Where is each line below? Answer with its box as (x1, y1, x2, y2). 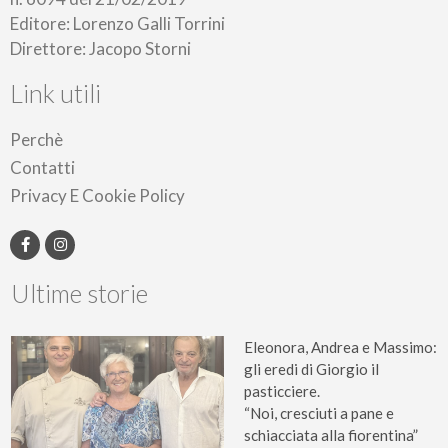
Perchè (10, 128, 63, 150)
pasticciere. (244, 381, 320, 400)
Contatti (10, 156, 75, 178)
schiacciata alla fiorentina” (244, 425, 418, 444)
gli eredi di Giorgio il (244, 359, 379, 378)
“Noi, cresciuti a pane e (244, 403, 394, 422)
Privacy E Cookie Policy (10, 184, 185, 206)
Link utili (10, 77, 101, 108)
